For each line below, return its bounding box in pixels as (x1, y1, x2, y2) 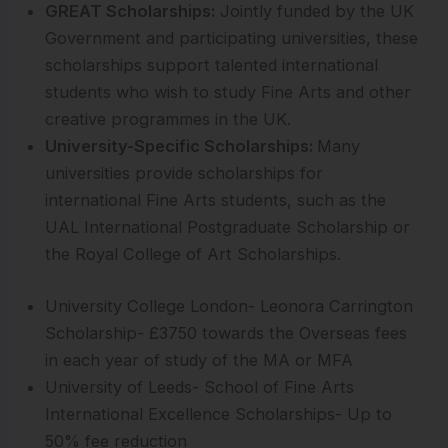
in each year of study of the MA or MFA (45, 349, 354, 370)
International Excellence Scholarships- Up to (45, 403, 393, 424)
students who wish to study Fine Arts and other (45, 82, 412, 103)
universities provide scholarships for (45, 163, 324, 184)
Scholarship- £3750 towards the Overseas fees (45, 322, 408, 343)
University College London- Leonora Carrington (45, 295, 414, 316)
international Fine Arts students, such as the (45, 190, 387, 211)
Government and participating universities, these (45, 28, 419, 49)
